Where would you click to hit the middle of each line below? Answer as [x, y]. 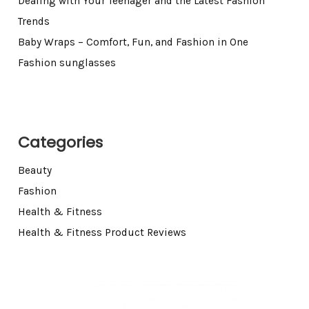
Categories [60, 142]
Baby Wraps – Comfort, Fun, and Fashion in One [133, 42]
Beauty [34, 170]
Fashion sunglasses [67, 62]
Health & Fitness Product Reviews [102, 232]
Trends [33, 21]
